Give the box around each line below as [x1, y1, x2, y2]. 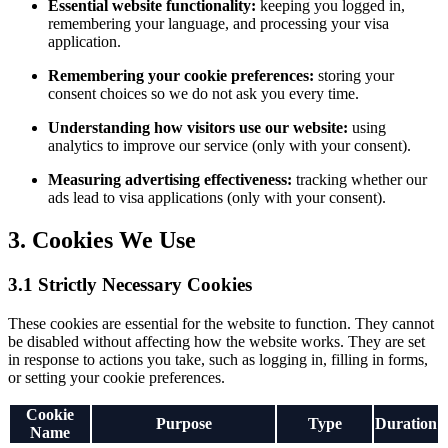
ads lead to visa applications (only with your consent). [48, 189, 386, 207]
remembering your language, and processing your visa [48, 15, 389, 33]
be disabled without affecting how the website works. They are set [8, 332, 425, 350]
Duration [375, 414, 437, 432]
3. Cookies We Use [8, 227, 196, 254]
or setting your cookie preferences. [8, 368, 225, 386]
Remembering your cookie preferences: [48, 67, 314, 85]
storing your [314, 67, 394, 85]
